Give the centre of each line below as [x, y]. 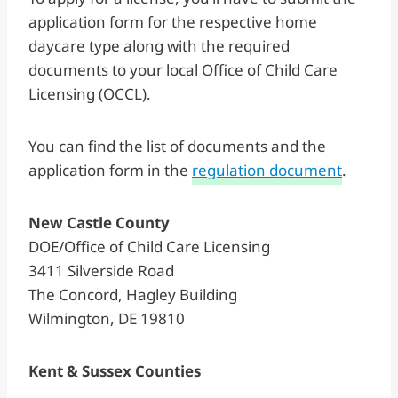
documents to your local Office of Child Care [183, 69]
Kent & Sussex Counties [115, 370]
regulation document [267, 170]
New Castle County [101, 222]
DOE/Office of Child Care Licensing [149, 246]
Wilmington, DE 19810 [107, 318]
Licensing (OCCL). [92, 93]
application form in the [110, 170]
